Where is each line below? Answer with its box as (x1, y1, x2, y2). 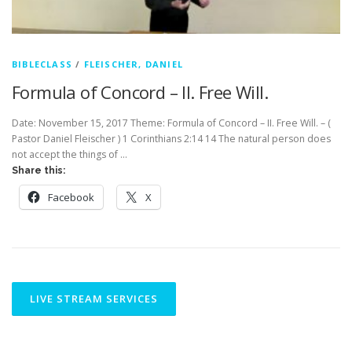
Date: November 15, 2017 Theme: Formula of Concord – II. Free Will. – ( (12, 116, 331, 130)
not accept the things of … (12, 148, 127, 162)
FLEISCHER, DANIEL (83, 58, 184, 70)
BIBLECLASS (12, 58, 72, 70)
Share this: (12, 165, 65, 177)
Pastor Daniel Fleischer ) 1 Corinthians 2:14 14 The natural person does (12, 132, 331, 146)
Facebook (48, 190, 94, 205)
